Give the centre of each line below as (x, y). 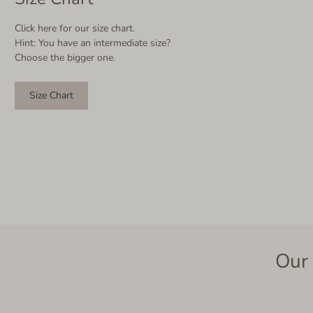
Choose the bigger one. (65, 57)
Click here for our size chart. (75, 28)
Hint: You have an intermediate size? (93, 43)
